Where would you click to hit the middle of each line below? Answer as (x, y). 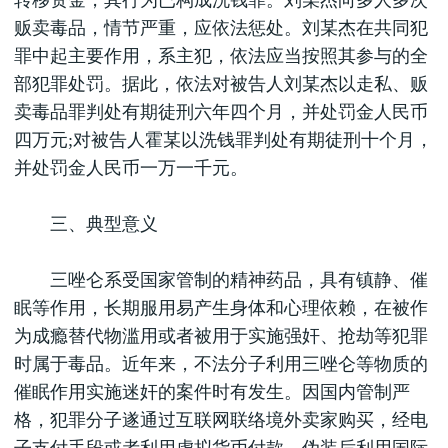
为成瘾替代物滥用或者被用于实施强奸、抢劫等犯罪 (221, 336)
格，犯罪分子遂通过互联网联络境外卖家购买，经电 (221, 420)
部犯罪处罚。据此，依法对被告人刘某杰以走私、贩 (221, 84)
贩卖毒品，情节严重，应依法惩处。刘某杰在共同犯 (221, 28)
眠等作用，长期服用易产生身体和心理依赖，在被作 (221, 308)
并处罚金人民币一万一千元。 (131, 168)
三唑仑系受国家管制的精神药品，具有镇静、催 (221, 280)
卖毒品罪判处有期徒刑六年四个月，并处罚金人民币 (221, 112)
